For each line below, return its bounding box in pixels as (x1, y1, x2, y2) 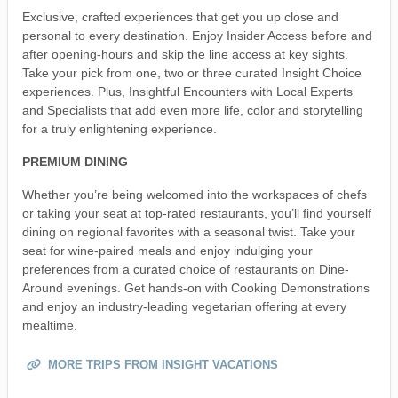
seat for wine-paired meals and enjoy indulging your (22, 243, 313, 258)
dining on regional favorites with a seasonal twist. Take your (22, 224, 355, 239)
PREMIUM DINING (22, 154, 128, 169)
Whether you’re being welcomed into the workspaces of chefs (22, 187, 367, 202)
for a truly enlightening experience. (22, 121, 217, 136)
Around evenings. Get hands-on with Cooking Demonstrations (22, 280, 370, 295)
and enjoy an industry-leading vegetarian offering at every (22, 298, 346, 314)
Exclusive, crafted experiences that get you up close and (22, 9, 338, 24)
